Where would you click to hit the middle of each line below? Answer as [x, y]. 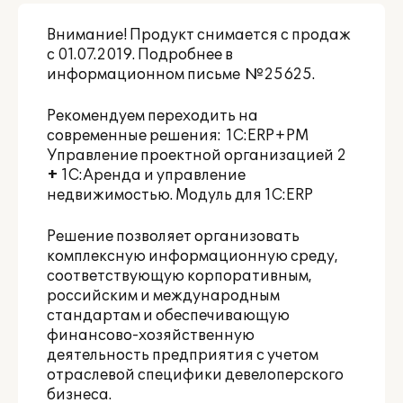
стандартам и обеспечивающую [168, 316]
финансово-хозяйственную [151, 336]
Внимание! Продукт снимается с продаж [199, 35]
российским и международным [163, 296]
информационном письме [146, 75]
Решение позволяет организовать [173, 237]
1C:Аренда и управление [153, 175]
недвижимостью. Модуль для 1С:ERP [180, 195]
